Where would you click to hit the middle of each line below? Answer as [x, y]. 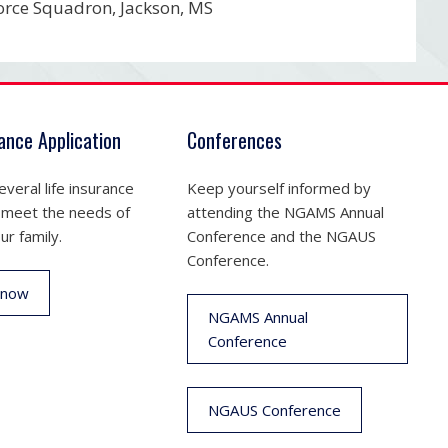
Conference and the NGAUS [282, 235]
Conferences [235, 139]
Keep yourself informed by [279, 187]
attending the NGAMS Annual [286, 211]
